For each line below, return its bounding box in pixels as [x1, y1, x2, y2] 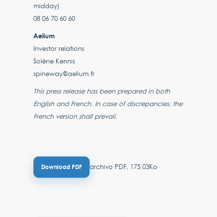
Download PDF [41, 162, 82, 171]
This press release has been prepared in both [33, 86, 170, 95]
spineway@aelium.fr [33, 69, 95, 78]
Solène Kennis [33, 56, 76, 65]
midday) [33, 1, 62, 10]
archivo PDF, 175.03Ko [90, 162, 158, 171]
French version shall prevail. [33, 111, 118, 121]
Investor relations [33, 44, 85, 53]
